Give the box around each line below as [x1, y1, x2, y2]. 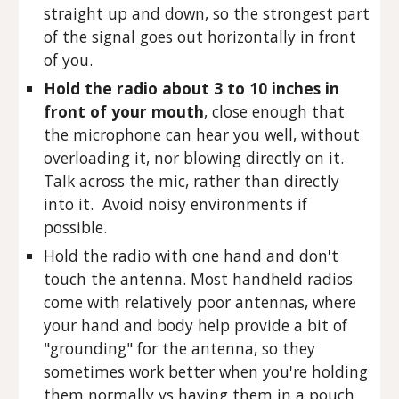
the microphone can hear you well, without [44, 124, 361, 145]
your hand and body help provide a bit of [44, 314, 348, 336]
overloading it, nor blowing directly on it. [44, 147, 345, 168]
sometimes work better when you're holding [44, 361, 369, 382]
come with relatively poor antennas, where [44, 291, 357, 313]
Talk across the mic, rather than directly [44, 170, 340, 191]
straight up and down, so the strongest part [44, 3, 370, 24]
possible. [44, 216, 112, 238]
